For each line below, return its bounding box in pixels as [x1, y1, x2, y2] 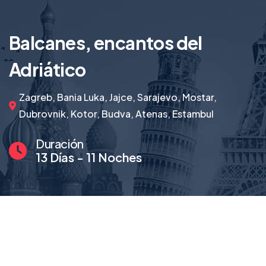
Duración [36, 136, 84, 151]
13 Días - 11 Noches [36, 150, 142, 164]
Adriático [9, 58, 88, 81]
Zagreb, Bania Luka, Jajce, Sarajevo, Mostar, [19, 91, 217, 103]
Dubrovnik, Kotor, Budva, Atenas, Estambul [19, 107, 214, 120]
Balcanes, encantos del [9, 31, 202, 54]
